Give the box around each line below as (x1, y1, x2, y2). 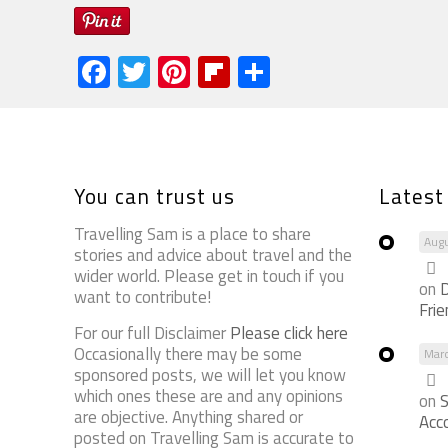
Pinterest (190, 47, 317, 96)
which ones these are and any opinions (74, 382, 344, 409)
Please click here (230, 319, 349, 346)
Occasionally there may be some (74, 340, 303, 367)
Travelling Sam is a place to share (74, 220, 312, 247)
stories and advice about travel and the (74, 241, 353, 268)
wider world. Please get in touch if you (74, 262, 345, 289)
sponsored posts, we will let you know (74, 361, 347, 388)
